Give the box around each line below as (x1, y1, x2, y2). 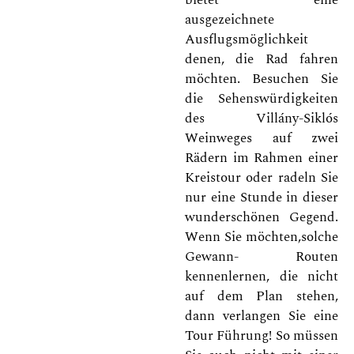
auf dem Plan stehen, (185, 285, 338, 307)
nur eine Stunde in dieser (185, 186, 338, 208)
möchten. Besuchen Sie (185, 68, 338, 89)
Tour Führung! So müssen (185, 325, 338, 346)
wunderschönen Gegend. (185, 206, 338, 228)
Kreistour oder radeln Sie (185, 167, 338, 188)
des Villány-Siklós (185, 107, 338, 129)
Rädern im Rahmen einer (185, 147, 338, 168)
